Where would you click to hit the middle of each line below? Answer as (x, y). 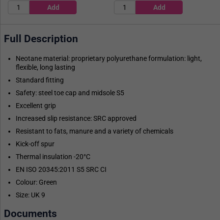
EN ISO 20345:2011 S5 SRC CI (61, 169)
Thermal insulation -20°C (53, 156)
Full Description (41, 39)
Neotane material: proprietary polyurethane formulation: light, (109, 58)
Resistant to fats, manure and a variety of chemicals (95, 131)
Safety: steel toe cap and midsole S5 (70, 93)
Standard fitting (40, 80)
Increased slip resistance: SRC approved (76, 118)
